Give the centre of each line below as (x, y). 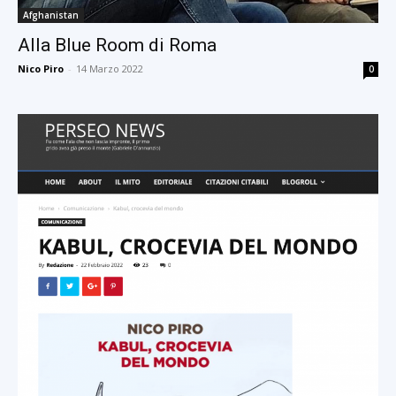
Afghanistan (51, 15)
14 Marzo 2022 (110, 68)
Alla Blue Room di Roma (117, 45)
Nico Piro (41, 68)
